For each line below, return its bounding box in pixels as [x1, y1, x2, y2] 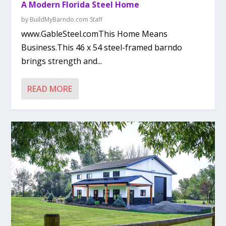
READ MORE [27, 83, 73, 95]
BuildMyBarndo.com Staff [30, 15, 103, 24]
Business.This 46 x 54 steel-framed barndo [21, 42, 183, 53]
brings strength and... [21, 55, 102, 67]
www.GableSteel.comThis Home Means [21, 28, 168, 40]
